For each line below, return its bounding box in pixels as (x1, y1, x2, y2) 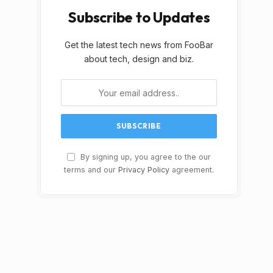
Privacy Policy (118, 165, 169, 174)
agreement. (169, 165, 214, 174)
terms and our (64, 165, 118, 174)
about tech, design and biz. (84, 54, 194, 64)
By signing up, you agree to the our (78, 152, 211, 161)
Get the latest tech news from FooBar (65, 40, 213, 50)
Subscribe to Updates (68, 8, 210, 26)
